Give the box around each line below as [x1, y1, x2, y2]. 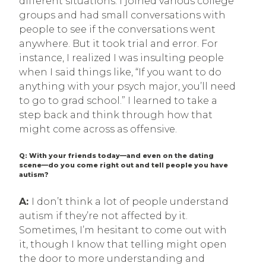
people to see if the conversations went [19, 23, 216, 35]
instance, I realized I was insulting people [19, 52, 224, 64]
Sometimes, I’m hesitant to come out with [19, 224, 227, 236]
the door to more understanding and [19, 252, 205, 264]
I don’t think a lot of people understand [31, 195, 229, 207]
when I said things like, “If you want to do [19, 66, 221, 78]
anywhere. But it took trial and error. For [19, 37, 218, 49]
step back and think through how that [19, 109, 213, 121]
